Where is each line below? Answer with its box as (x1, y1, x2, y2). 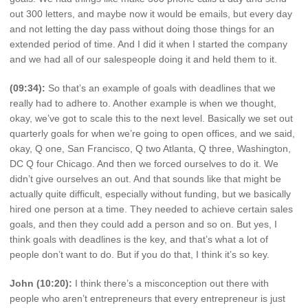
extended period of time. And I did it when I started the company (10, 38, 287, 49)
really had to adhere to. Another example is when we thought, (10, 97, 276, 109)
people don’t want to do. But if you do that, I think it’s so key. (10, 248, 269, 260)
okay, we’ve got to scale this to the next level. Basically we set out (10, 112, 293, 124)
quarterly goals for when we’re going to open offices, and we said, (10, 127, 295, 139)
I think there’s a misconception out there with (72, 277, 269, 289)
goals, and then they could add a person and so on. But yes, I (10, 218, 277, 230)
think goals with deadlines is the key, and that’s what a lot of (10, 233, 268, 245)
